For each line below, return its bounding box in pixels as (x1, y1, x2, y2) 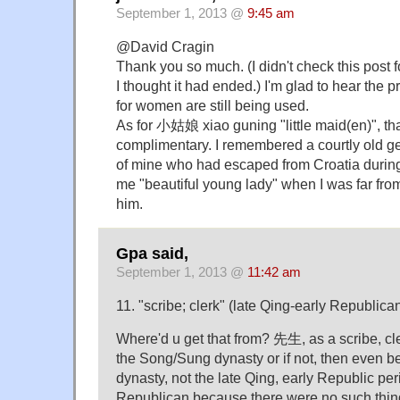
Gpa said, (116, 245, 188, 263)
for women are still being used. (116, 97, 309, 114)
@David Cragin (116, 38, 214, 55)
